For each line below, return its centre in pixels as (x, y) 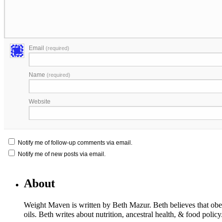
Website (40, 102)
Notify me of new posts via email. (62, 154)
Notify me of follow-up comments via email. (75, 143)
